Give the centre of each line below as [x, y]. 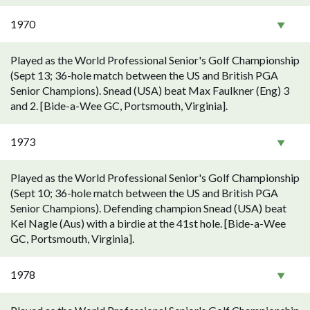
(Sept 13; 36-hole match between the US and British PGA [144, 75]
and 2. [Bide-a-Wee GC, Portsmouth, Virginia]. [119, 106]
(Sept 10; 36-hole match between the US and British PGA [144, 193]
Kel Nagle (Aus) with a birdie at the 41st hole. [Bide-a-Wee [148, 223]
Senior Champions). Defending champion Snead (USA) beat [148, 208]
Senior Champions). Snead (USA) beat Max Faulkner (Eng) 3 [150, 90]
